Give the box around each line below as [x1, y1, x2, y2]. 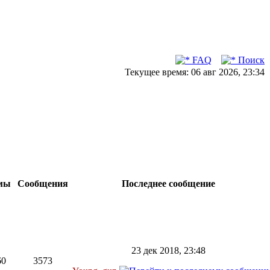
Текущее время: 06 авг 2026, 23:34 [125, 67, 265, 77]
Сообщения [15, 178, 71, 189]
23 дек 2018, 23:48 [131, 245, 206, 256]
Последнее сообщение [119, 178, 218, 189]
